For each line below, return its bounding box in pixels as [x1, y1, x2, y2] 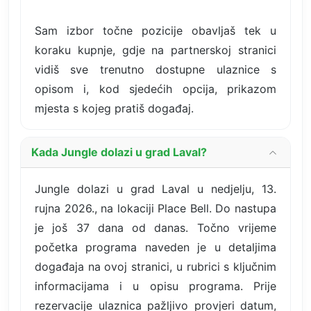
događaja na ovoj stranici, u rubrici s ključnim [35, 259, 276, 274]
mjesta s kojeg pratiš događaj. [35, 101, 194, 115]
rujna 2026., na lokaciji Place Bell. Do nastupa [35, 201, 276, 215]
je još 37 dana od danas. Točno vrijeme [35, 220, 276, 235]
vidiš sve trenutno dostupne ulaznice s [35, 62, 276, 76]
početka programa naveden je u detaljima [35, 239, 276, 254]
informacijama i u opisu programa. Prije [35, 278, 276, 293]
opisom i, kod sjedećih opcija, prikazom [35, 81, 276, 96]
